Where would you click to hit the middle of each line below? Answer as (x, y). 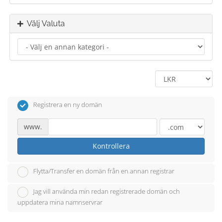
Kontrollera (111, 146)
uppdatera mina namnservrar (60, 202)
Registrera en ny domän (68, 105)
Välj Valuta (44, 24)
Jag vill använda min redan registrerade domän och (107, 192)
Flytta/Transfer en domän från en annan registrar (104, 171)
